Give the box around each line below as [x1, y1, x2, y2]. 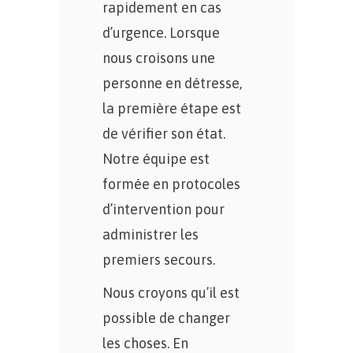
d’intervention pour [102, 201, 225, 217]
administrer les [102, 226, 199, 243]
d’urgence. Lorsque [102, 24, 220, 41]
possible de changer [102, 310, 230, 326]
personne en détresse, [102, 75, 242, 91]
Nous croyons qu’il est [102, 284, 240, 301]
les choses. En [102, 335, 188, 351]
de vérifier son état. [102, 125, 225, 142]
